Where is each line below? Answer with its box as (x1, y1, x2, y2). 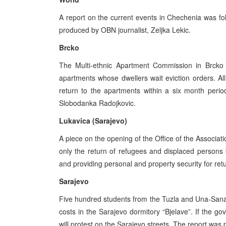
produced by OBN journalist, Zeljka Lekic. (59, 25, 191, 35)
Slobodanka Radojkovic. (59, 98, 136, 108)
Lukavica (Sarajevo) (59, 116, 127, 126)
